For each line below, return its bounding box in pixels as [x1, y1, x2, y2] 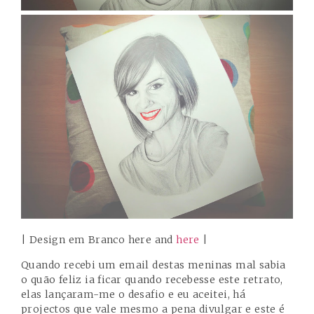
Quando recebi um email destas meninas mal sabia [21, 258, 286, 271]
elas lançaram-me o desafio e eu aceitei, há [21, 287, 246, 301]
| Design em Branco [21, 233, 128, 247]
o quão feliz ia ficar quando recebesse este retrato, [21, 273, 283, 286]
